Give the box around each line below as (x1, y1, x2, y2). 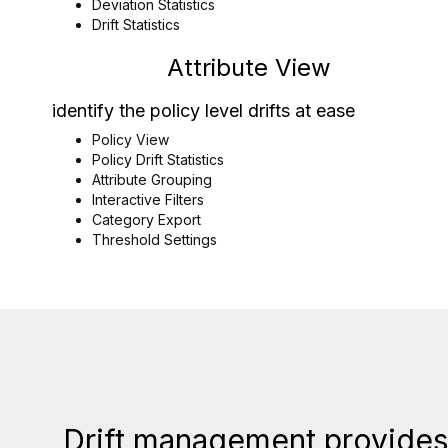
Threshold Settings (92, 231, 217, 248)
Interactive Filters (92, 191, 204, 208)
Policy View (92, 131, 169, 148)
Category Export (92, 211, 201, 228)
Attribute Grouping (92, 171, 212, 188)
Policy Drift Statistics (92, 151, 224, 168)
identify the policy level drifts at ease (52, 100, 355, 121)
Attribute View (166, 53, 331, 82)
